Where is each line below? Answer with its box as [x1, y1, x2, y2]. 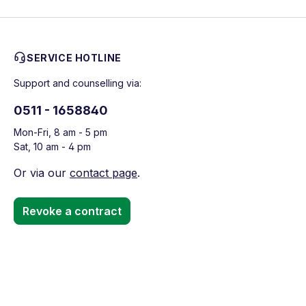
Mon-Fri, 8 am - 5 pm [14, 126, 107, 138]
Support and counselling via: [14, 77, 141, 89]
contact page [70, 166, 137, 180]
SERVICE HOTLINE [27, 52, 122, 64]
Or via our [14, 166, 70, 180]
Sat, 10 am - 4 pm [14, 141, 91, 152]
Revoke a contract [23, 204, 122, 218]
